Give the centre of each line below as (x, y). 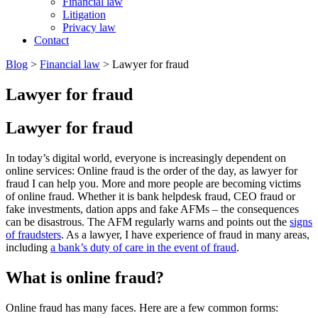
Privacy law (89, 27)
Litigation (84, 15)
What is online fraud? (85, 277)
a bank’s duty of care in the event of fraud (143, 247)
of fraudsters (33, 234)
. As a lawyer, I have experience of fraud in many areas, (185, 234)
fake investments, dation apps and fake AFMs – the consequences (152, 209)
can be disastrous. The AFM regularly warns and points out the (148, 221)
